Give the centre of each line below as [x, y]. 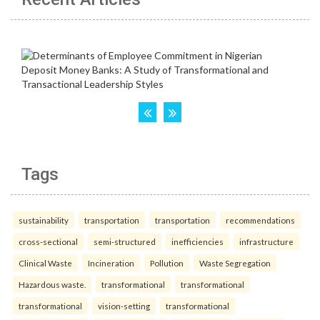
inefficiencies [197, 241]
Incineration [111, 262]
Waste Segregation [235, 262]
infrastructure [266, 241]
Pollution [167, 262]
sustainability [44, 220]
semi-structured [125, 241]
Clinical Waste [45, 262]
